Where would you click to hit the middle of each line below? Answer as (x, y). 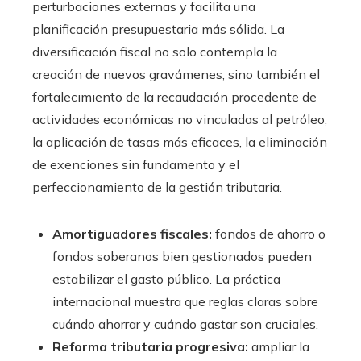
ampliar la (279, 347)
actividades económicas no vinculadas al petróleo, (180, 120)
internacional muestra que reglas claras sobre (185, 302)
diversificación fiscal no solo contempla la (155, 52)
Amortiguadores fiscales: (132, 234)
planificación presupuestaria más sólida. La (158, 29)
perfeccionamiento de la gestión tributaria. (157, 187)
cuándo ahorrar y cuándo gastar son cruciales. (185, 324)
